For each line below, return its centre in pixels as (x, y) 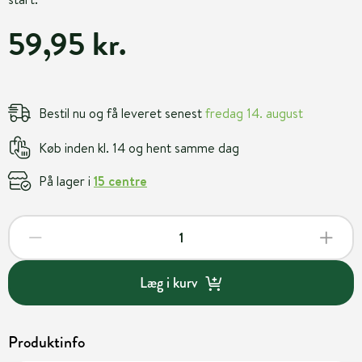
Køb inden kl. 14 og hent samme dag (139, 147)
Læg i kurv (168, 282)
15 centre (120, 181)
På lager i (66, 181)
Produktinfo (46, 342)
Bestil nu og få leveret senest (122, 113)
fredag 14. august (254, 113)
